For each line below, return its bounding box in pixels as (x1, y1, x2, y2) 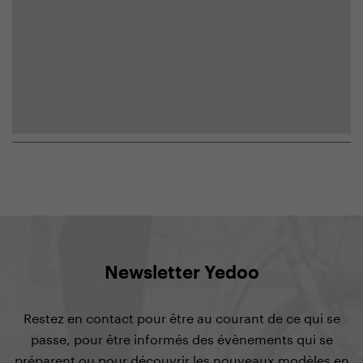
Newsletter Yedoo (104, 263, 259, 282)
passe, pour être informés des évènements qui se (30, 327, 333, 348)
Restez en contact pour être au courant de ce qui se (23, 305, 340, 327)
